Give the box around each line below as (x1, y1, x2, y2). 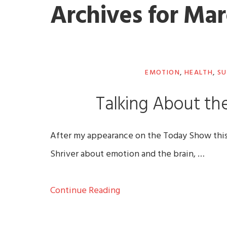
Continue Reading (50, 183, 121, 199)
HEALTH (184, 67, 213, 79)
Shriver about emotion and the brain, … (50, 147, 205, 162)
